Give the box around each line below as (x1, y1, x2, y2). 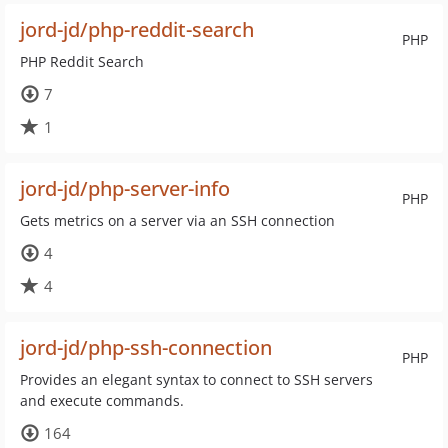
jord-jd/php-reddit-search (20, 16, 254, 43)
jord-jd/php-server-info (20, 175, 230, 202)
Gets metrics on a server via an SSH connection (20, 211, 335, 230)
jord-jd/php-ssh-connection (20, 334, 272, 361)
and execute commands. (20, 391, 184, 410)
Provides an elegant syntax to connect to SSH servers (20, 370, 373, 389)
